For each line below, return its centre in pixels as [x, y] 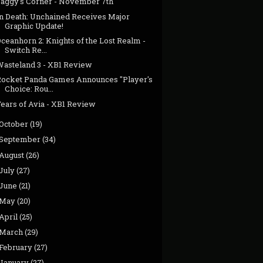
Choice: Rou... [29, 89]
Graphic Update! [34, 26]
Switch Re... [26, 50]
